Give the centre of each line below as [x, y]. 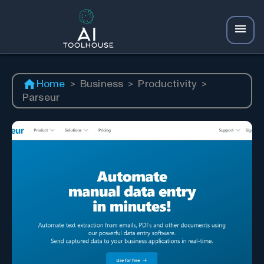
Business [102, 84]
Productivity [168, 84]
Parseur [41, 98]
